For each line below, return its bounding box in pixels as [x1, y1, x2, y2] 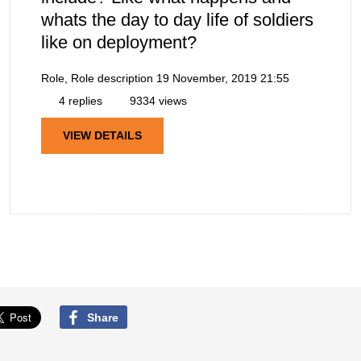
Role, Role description [41, 72, 153, 85]
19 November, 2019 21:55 [156, 72, 289, 85]
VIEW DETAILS [63, 129, 142, 143]
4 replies [56, 94, 102, 108]
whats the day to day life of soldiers [41, 10, 313, 31]
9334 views [127, 94, 187, 108]
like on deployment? [41, 32, 197, 53]
